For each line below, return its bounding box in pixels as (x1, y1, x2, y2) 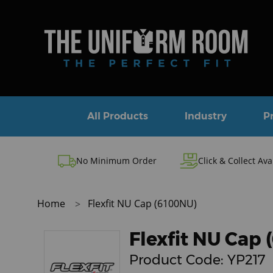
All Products (87, 110, 148, 122)
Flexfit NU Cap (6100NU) (88, 197, 197, 210)
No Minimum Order (76, 155, 157, 166)
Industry (185, 110, 227, 122)
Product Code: (129, 252, 227, 268)
